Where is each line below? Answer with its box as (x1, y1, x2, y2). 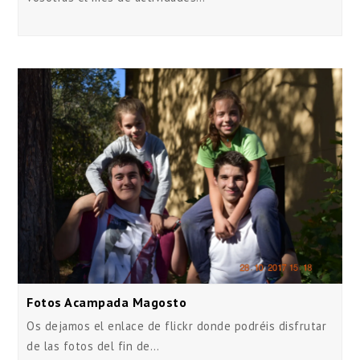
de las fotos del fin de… (27, 338, 160, 354)
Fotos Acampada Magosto (27, 294, 187, 311)
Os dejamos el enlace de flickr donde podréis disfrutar (27, 318, 327, 334)
